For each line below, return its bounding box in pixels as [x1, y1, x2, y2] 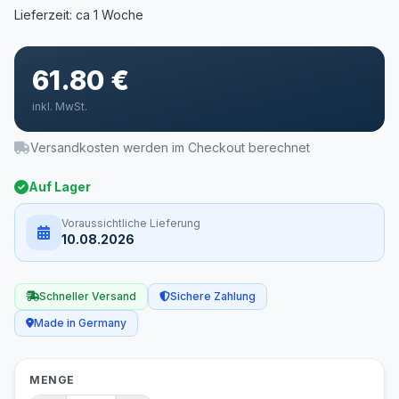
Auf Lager [28, 179, 91, 194]
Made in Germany [34, 316, 126, 330]
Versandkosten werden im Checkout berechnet [30, 140, 310, 155]
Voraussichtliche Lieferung [61, 216, 200, 230]
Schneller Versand [39, 289, 136, 303]
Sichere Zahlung [170, 289, 256, 303]
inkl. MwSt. [32, 100, 87, 113]
